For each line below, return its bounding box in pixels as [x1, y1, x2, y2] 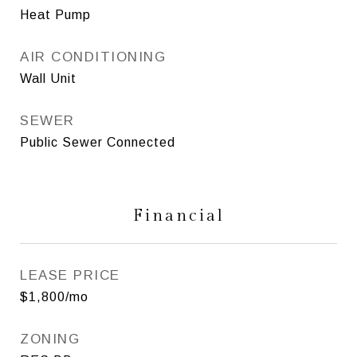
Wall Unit [20, 71, 76, 85]
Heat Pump [20, 7, 91, 22]
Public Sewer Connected [20, 135, 175, 149]
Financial [132, 205, 225, 226]
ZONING [20, 331, 80, 347]
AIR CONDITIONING [20, 49, 166, 65]
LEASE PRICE [20, 267, 120, 283]
